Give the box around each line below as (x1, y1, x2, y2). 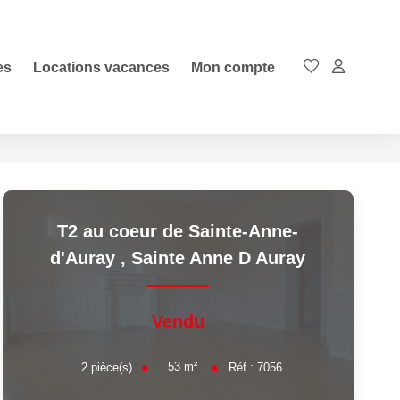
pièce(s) (90, 360, 132, 374)
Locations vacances (33, 59, 170, 75)
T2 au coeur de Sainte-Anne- (57, 221, 299, 241)
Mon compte (191, 59, 275, 75)
